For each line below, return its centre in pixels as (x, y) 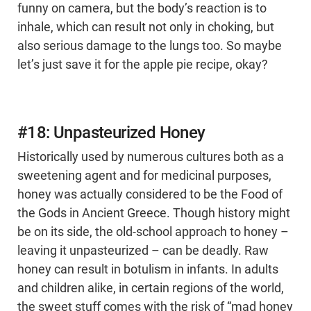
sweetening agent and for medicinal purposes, (144, 176)
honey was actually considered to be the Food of (150, 195)
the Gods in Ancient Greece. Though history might (154, 213)
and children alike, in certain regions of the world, (151, 288)
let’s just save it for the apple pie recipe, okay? (143, 65)
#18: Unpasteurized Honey (111, 133)
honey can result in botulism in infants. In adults (148, 270)
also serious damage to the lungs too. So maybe (150, 46)
